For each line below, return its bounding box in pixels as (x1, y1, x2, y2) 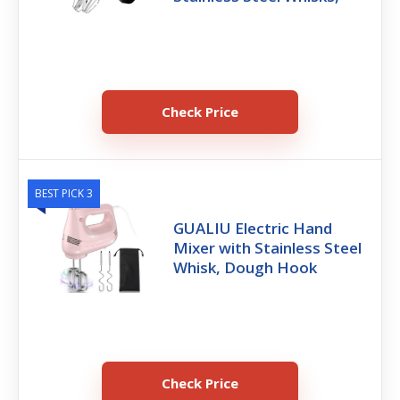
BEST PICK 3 (35, 185, 93, 201)
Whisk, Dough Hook (173, 256, 318, 278)
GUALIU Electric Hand (173, 217, 333, 238)
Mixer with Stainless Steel (173, 237, 362, 258)
